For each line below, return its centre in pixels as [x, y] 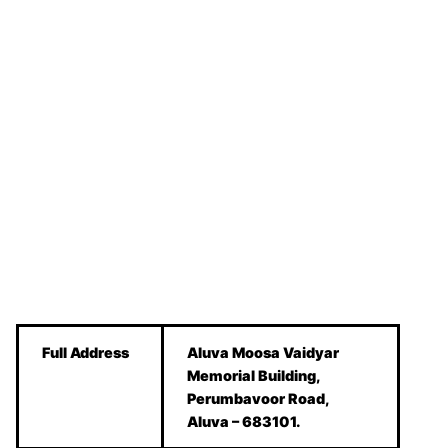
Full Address [86, 353]
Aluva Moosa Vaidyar [263, 353]
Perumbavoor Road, [259, 399]
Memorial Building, [254, 376]
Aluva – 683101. [244, 422]
